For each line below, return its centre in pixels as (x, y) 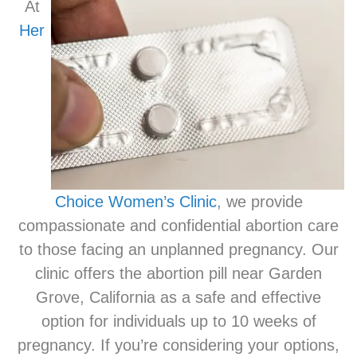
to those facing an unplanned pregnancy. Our (178, 250)
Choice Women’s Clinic (135, 202)
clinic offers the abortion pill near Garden (178, 274)
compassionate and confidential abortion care (178, 226)
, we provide (259, 202)
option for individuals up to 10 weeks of (178, 322)
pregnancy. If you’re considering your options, (178, 345)
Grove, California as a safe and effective (178, 298)
